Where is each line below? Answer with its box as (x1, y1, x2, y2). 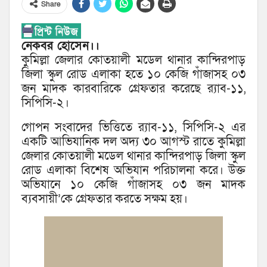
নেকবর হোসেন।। (21, 38, 100, 54)
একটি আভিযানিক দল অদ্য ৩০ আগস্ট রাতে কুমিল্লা (21, 134, 246, 150)
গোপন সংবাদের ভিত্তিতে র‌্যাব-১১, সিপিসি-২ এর (21, 120, 246, 136)
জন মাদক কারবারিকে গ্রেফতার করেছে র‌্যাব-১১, (21, 81, 246, 97)
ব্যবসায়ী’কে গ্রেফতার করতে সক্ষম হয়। (21, 191, 188, 207)
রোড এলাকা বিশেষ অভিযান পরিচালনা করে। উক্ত (21, 163, 246, 179)
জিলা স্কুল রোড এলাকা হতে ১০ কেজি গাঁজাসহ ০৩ (21, 67, 246, 83)
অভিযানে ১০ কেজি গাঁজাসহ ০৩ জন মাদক (21, 177, 246, 193)
